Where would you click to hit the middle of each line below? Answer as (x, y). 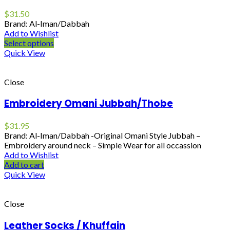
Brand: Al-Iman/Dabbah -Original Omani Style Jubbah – (102, 136)
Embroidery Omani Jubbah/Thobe (89, 104)
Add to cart (24, 165)
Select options (29, 43)
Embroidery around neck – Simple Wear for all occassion (103, 145)
